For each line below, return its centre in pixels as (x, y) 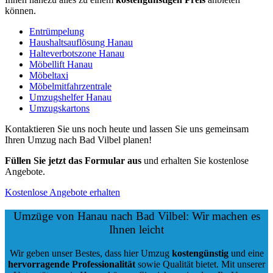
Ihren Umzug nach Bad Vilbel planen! (78, 140)
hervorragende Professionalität (72, 264)
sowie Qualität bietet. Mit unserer (200, 264)
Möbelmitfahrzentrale (70, 87)
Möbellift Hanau (61, 65)
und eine (246, 253)
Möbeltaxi (49, 76)
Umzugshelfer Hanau (70, 97)
